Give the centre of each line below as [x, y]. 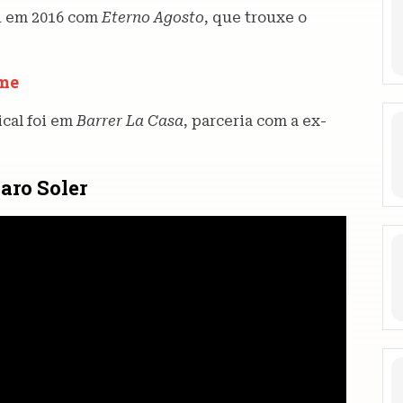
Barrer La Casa [130, 121]
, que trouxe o [255, 18]
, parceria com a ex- [255, 121]
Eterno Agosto [153, 18]
